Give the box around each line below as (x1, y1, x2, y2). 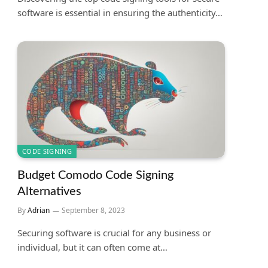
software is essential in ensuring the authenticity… (17, 6, 223, 19)
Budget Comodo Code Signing (17, 169, 173, 181)
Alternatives (17, 185, 81, 197)
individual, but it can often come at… (17, 240, 167, 253)
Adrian (28, 205, 50, 215)
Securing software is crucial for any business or (17, 226, 211, 239)
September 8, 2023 (62, 205, 125, 215)
